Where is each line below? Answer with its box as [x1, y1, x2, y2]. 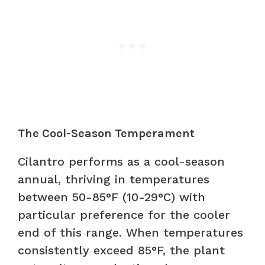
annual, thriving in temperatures [18, 172, 209, 186]
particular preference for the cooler [18, 207, 230, 222]
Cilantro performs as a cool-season [18, 154, 225, 169]
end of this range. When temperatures [18, 225, 243, 240]
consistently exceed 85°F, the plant [18, 243, 225, 257]
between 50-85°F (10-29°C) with [18, 189, 205, 204]
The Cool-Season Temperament [18, 126, 195, 140]
